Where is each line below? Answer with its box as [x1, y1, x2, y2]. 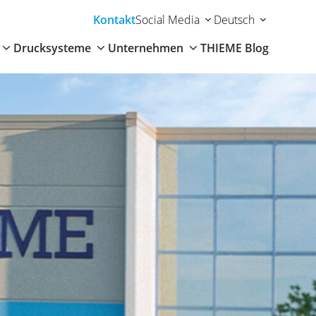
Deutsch [213, 12, 255, 28]
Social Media [135, 12, 200, 28]
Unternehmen [107, 40, 183, 56]
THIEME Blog [200, 40, 269, 56]
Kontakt [92, 12, 135, 28]
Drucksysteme [13, 40, 91, 56]
